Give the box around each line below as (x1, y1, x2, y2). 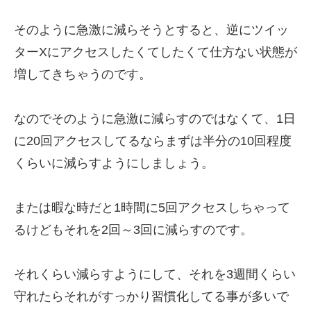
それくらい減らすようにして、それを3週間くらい (14, 267, 296, 281)
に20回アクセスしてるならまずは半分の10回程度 (14, 134, 292, 148)
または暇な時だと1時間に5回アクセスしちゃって (14, 201, 290, 215)
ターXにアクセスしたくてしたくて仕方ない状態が (14, 45, 297, 59)
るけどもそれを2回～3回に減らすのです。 (14, 223, 253, 237)
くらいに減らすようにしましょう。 (14, 156, 214, 170)
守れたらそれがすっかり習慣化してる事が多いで (14, 289, 289, 303)
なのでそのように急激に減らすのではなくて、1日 (14, 112, 296, 126)
